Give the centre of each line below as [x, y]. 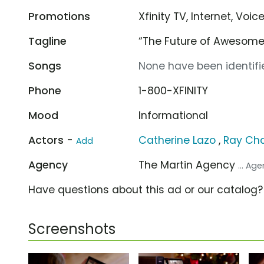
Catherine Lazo [177, 140]
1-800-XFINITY [174, 90]
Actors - [52, 140]
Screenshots [72, 229]
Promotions [59, 16]
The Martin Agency [189, 165]
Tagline [47, 41]
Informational [174, 115]
